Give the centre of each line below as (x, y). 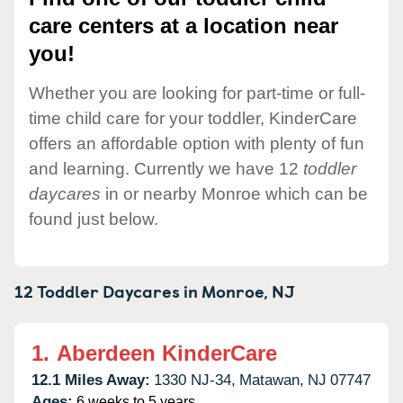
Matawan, (272, 380)
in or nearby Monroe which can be (234, 193)
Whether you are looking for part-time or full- (197, 93)
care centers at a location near (184, 26)
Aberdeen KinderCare (167, 353)
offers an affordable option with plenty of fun (197, 143)
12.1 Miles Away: (91, 380)
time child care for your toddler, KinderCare (193, 118)
